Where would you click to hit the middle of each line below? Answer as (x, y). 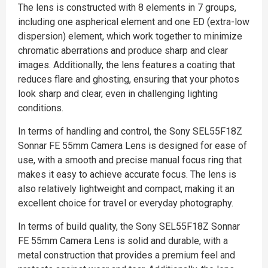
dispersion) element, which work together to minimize (130, 36)
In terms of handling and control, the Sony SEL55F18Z (130, 131)
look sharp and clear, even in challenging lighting (118, 93)
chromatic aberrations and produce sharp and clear (123, 50)
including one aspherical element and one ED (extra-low (134, 22)
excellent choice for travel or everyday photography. (126, 203)
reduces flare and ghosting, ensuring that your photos (129, 79)
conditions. (41, 108)
